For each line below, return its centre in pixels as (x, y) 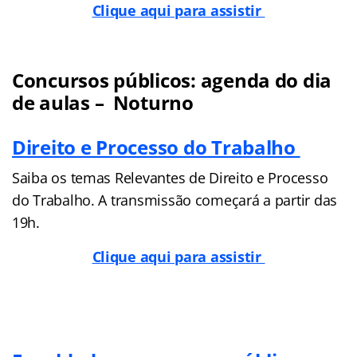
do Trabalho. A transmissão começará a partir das (175, 200)
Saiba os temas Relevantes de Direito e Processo (170, 177)
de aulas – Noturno (103, 102)
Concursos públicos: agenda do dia (172, 80)
